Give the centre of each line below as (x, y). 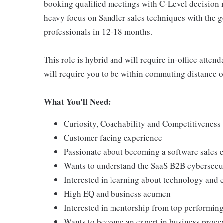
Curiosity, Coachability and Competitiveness (142, 124)
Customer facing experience (113, 138)
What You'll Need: (77, 101)
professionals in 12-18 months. (98, 32)
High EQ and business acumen (117, 193)
